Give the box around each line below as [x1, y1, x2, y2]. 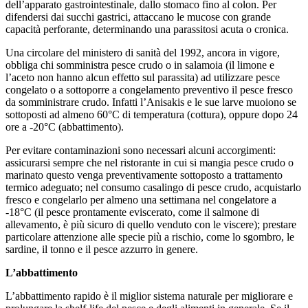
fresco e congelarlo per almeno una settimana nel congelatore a [5, 193, 276, 206]
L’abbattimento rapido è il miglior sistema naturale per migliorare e [5, 289, 293, 302]
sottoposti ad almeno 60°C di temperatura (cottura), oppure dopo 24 [5, 108, 298, 120]
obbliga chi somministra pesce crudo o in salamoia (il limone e [5, 58, 274, 71]
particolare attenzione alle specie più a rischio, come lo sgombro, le [5, 230, 294, 243]
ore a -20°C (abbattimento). [5, 120, 124, 133]
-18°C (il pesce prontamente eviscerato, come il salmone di [5, 206, 259, 218]
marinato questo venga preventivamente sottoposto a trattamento [5, 168, 283, 181]
